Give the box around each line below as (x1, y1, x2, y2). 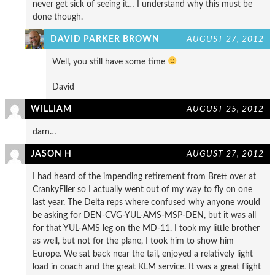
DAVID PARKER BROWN (50, 34, 160, 44)
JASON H (31, 149, 72, 158)
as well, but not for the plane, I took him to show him (33, 236, 234, 246)
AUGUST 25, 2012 (187, 104, 264, 114)
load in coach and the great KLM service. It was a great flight (33, 261, 261, 271)
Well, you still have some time (52, 56, 168, 66)
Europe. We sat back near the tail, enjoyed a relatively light (33, 249, 253, 258)
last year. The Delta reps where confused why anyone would (33, 197, 260, 207)
